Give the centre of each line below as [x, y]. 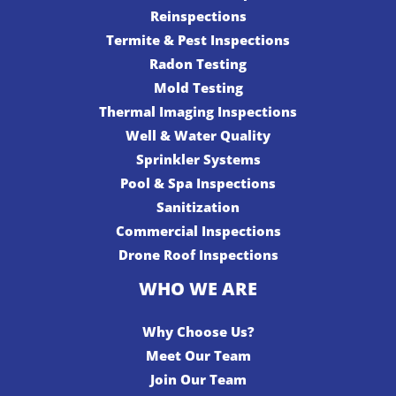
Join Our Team [198, 380]
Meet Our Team [198, 356]
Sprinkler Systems [198, 160]
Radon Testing [198, 64]
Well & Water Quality [198, 136]
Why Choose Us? [198, 332]
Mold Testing [198, 88]
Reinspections [198, 16]
